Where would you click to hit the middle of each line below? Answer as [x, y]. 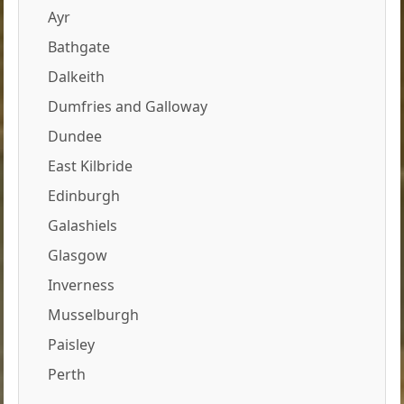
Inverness [82, 285]
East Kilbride [91, 165]
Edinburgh [84, 195]
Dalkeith [77, 76]
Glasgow [78, 255]
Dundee [75, 136]
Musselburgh [94, 314]
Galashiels [83, 225]
